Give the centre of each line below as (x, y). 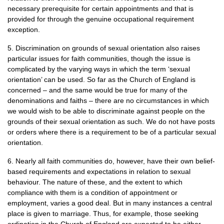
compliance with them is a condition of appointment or (92, 192)
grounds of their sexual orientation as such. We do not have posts (111, 121)
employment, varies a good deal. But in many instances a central (110, 203)
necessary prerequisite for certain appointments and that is (100, 8)
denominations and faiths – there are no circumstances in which (108, 100)
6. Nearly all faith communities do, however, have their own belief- (111, 161)
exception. (24, 29)
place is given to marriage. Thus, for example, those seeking (103, 213)
